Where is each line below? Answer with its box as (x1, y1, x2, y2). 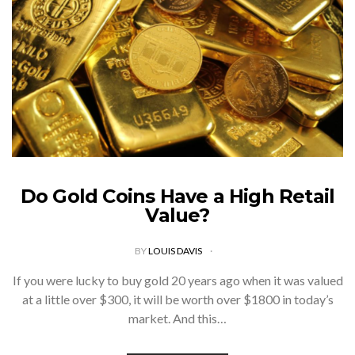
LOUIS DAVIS (148, 244, 204, 257)
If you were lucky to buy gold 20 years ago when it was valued (12, 272, 343, 288)
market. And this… (128, 310, 227, 326)
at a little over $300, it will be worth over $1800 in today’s (21, 291, 334, 307)
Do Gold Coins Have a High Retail (20, 184, 335, 208)
